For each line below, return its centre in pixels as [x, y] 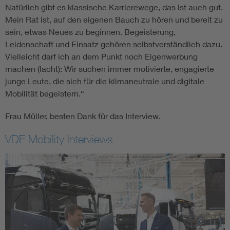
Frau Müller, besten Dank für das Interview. [83, 116]
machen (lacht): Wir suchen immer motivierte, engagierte [110, 68]
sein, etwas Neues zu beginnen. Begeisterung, [90, 31]
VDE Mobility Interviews [59, 139]
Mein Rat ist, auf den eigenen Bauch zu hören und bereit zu [114, 19]
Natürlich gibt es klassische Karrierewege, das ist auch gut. [114, 7]
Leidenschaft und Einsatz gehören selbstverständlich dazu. [114, 44]
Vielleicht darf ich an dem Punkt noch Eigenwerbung [101, 56]
